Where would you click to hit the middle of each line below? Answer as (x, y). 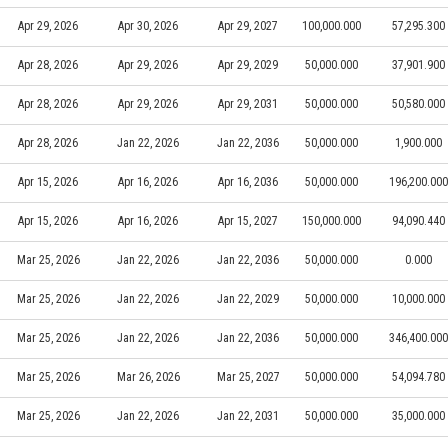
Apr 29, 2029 (248, 64)
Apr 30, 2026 (148, 25)
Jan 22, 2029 (248, 298)
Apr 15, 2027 (248, 220)
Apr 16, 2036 (248, 181)
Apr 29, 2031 (248, 103)
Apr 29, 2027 (248, 25)
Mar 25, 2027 (248, 376)
